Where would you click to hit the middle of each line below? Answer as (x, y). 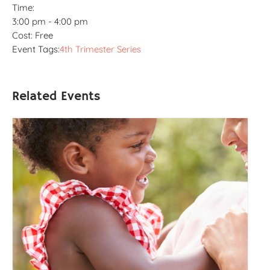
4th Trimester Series (100, 49)
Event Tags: (36, 49)
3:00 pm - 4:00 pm (50, 22)
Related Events (56, 97)
